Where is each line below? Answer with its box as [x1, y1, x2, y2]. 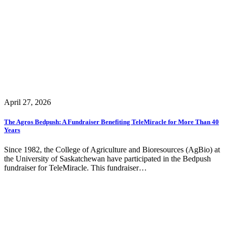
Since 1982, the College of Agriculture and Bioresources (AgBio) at [4, 145, 220, 154]
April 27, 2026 [4, 97, 51, 106]
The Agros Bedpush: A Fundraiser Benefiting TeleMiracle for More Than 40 [4, 118, 219, 126]
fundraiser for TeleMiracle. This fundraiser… [4, 163, 147, 173]
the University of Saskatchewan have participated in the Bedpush [4, 154, 211, 163]
